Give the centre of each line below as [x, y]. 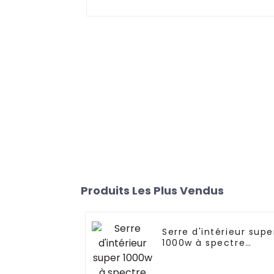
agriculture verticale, [217, 265]
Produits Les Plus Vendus [152, 191]
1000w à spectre [204, 243]
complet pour [197, 254]
